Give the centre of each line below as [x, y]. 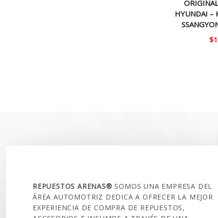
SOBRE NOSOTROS [75, 162]
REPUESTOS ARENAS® [74, 186]
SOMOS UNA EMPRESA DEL [163, 186]
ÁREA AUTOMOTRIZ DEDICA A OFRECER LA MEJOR [123, 197]
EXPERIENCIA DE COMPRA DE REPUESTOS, [109, 207]
